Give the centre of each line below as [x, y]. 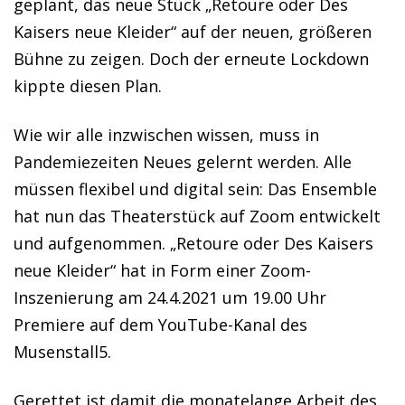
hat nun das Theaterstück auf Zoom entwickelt [197, 216]
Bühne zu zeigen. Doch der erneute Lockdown [191, 59]
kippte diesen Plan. [88, 86]
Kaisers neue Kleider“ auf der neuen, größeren [193, 32]
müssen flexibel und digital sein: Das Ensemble [195, 189]
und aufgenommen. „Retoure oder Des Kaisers [193, 243]
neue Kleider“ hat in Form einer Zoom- [162, 270]
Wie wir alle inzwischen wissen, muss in [166, 135]
